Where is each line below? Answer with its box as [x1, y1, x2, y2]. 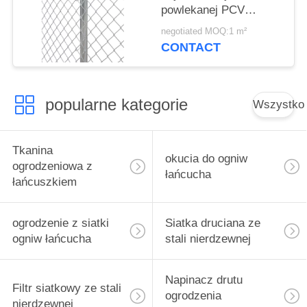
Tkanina [12, 144, 53, 158]
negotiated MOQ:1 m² [161, 27, 247, 37]
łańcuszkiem [12, 175, 77, 189]
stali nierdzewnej [164, 232, 251, 246]
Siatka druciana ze [164, 217, 260, 230]
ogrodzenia [164, 289, 221, 303]
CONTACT [161, 40, 221, 55]
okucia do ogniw [164, 151, 247, 165]
